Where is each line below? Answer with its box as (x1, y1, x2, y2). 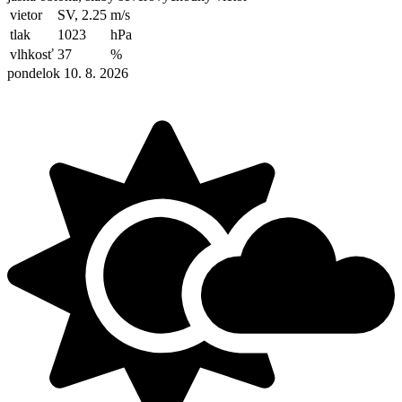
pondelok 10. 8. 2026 (7, 66, 128, 82)
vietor (10, 7, 42, 23)
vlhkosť (10, 47, 54, 63)
